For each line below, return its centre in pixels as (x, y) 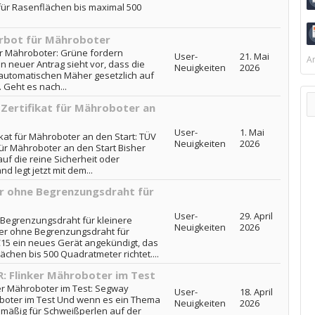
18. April (256, 292)
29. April (256, 216)
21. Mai (254, 56)
